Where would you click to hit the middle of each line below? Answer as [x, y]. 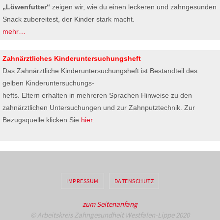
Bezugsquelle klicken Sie [42, 120]
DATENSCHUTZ [134, 181]
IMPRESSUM [82, 181]
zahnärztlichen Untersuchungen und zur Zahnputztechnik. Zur [99, 108]
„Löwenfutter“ [26, 7]
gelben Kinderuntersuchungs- [48, 83]
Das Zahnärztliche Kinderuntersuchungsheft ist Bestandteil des [100, 71]
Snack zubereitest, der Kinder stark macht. [69, 19]
